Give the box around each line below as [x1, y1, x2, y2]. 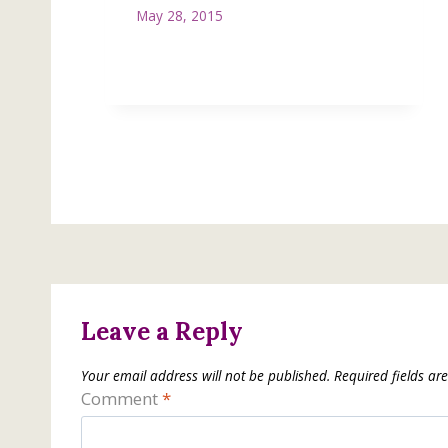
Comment [81, 386, 162, 410]
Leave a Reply [81, 315, 243, 347]
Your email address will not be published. [81, 366, 330, 386]
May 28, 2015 [137, 5, 223, 25]
